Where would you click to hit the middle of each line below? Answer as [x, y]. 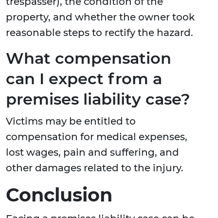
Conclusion [59, 195]
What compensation [89, 58]
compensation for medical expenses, [97, 137]
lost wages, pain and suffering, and [92, 153]
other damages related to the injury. [95, 168]
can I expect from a [84, 79]
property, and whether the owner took [100, 17]
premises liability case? [98, 99]
